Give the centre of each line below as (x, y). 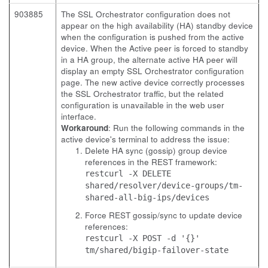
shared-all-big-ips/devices (147, 197)
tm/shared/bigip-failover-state (157, 250)
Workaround (85, 128)
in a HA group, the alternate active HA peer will (149, 60)
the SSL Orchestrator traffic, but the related (142, 94)
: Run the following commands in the (176, 128)
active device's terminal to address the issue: (145, 139)
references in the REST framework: (151, 162)
